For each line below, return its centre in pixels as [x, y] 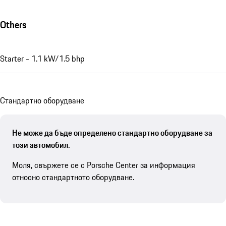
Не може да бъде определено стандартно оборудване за [112, 132]
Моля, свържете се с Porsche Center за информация [104, 165]
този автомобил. [41, 145]
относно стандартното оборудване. [73, 177]
